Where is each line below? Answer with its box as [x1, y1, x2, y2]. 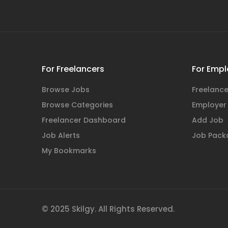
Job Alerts [42, 130, 80, 140]
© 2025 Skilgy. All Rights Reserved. [42, 204, 175, 214]
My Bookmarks [42, 146, 96, 156]
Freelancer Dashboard [42, 115, 126, 125]
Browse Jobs [42, 84, 90, 95]
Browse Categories [42, 100, 113, 110]
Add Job [192, 115, 223, 125]
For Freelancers [42, 63, 104, 75]
